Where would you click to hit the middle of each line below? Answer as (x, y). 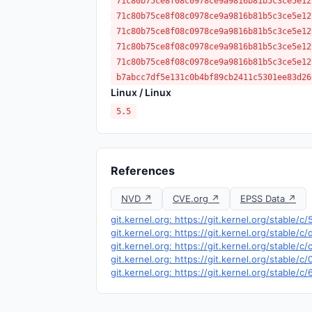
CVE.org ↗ (196, 198)
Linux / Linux (141, 92)
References (143, 171)
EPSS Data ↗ (268, 198)
